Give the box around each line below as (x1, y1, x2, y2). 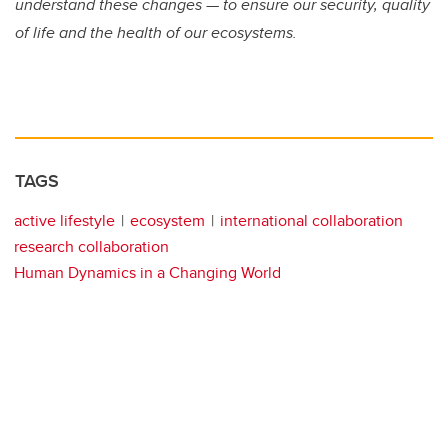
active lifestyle (14, 208, 115, 232)
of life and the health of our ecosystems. (15, 20, 297, 44)
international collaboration (220, 208, 403, 232)
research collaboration (14, 234, 169, 258)
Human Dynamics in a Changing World (14, 260, 281, 284)
